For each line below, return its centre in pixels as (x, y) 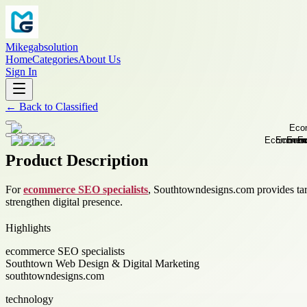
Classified (77, 107)
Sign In (21, 72)
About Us (99, 59)
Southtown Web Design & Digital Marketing (102, 263)
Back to (36, 107)
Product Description (77, 160)
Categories (55, 59)
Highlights (28, 228)
